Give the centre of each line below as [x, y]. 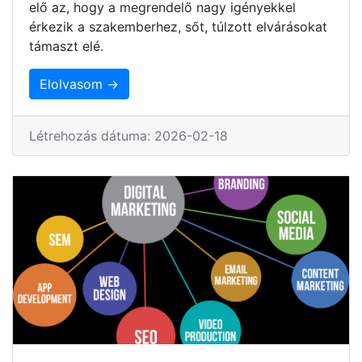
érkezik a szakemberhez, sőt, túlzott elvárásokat [178, 26]
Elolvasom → [79, 84]
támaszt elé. [66, 46]
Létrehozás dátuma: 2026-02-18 [128, 135]
